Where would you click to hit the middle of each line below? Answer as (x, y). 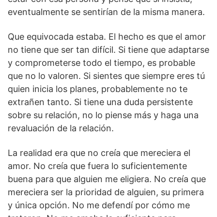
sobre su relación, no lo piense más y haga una (103, 115)
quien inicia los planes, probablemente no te (98, 89)
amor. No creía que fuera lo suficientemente (97, 166)
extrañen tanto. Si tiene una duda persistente (100, 102)
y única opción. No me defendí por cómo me (99, 205)
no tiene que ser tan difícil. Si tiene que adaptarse (108, 50)
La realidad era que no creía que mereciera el (99, 153)
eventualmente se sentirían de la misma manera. (106, 12)
